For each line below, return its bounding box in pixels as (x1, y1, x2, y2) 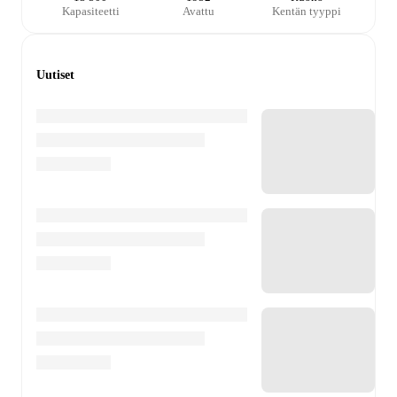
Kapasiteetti (61, 4, 120, 19)
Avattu (183, 4, 214, 19)
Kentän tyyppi (272, 4, 341, 19)
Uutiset (36, 68, 74, 82)
